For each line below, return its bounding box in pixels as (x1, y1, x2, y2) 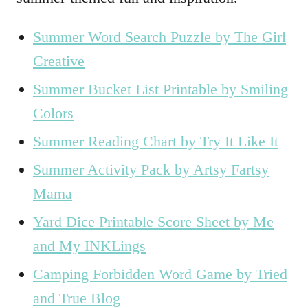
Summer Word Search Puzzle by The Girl (33, 28, 286, 45)
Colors (33, 104, 74, 122)
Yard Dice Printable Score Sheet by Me (33, 213, 274, 230)
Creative (33, 52, 85, 69)
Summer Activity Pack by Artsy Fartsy (33, 161, 269, 178)
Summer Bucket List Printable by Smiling (33, 80, 288, 98)
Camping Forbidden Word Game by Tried (33, 265, 287, 283)
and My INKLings (33, 237, 146, 254)
